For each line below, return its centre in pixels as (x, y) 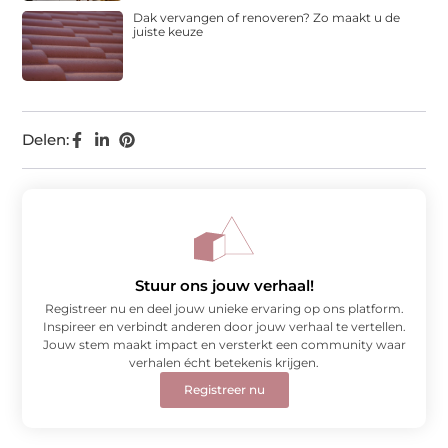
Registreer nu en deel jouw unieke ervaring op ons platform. (224, 309)
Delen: (46, 140)
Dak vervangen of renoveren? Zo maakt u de (267, 17)
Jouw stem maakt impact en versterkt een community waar (224, 345)
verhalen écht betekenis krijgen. (224, 363)
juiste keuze (168, 31)
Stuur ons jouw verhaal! (224, 286)
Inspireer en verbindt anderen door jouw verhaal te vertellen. (224, 327)
